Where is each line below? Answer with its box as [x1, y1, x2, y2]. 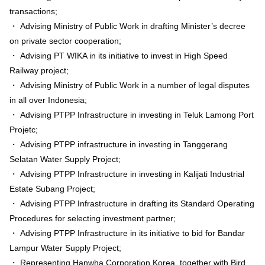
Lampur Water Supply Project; [9, 243, 121, 253]
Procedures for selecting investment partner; [9, 213, 176, 223]
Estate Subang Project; [9, 183, 95, 193]
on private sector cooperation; [9, 35, 121, 46]
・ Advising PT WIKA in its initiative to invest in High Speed [9, 50, 228, 60]
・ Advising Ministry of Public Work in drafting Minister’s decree [9, 21, 245, 31]
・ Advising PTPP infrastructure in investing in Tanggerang [9, 139, 228, 149]
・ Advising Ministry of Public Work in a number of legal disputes [9, 80, 250, 90]
